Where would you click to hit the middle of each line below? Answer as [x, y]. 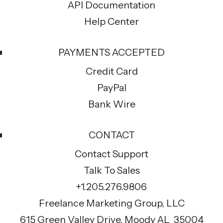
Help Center [111, 22]
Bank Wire [111, 104]
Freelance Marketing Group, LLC [111, 203]
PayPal [111, 88]
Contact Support [111, 154]
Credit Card [111, 71]
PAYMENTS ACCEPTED [111, 53]
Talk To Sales [111, 170]
